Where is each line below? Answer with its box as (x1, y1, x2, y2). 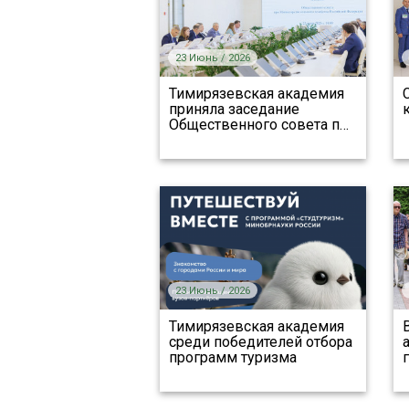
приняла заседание (168, 100, 299, 118)
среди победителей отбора (168, 333, 352, 351)
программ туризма (168, 349, 297, 366)
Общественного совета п (168, 116, 340, 133)
